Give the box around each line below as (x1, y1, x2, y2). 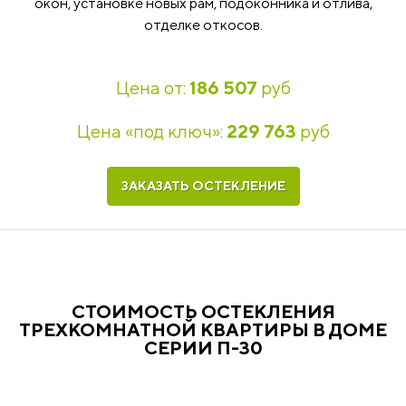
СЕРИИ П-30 (143, 337, 263, 358)
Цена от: (115, 77, 189, 98)
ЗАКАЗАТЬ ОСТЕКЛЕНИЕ (121, 179, 285, 193)
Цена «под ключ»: (76, 121, 227, 141)
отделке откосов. (143, 16, 263, 34)
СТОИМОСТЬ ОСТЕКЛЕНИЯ (71, 301, 335, 322)
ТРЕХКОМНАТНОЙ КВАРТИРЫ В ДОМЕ (19, 319, 387, 340)
